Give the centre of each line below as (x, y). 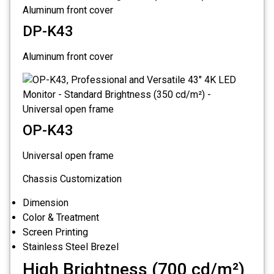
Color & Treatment (61, 217)
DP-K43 (48, 31)
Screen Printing (55, 232)
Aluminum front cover (68, 56)
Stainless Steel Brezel (71, 246)
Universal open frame (68, 155)
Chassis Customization (72, 179)
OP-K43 (48, 130)
